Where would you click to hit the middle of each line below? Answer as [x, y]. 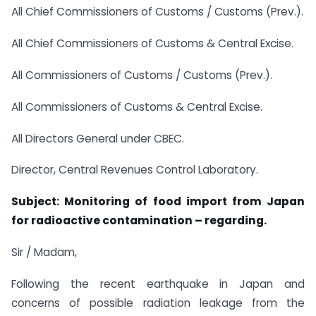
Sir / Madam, [44, 253]
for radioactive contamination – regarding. [139, 221]
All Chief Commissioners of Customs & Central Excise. [152, 44]
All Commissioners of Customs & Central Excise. [137, 107]
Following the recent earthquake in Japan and [158, 284]
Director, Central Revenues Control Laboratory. [135, 170]
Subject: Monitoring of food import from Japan [158, 202]
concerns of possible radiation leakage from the [158, 303]
